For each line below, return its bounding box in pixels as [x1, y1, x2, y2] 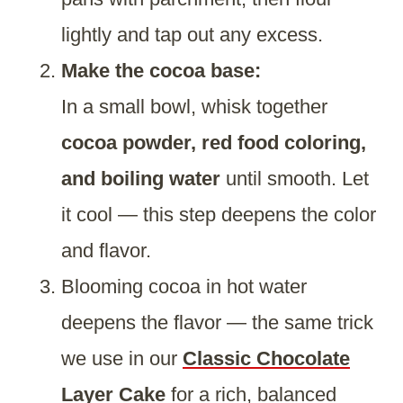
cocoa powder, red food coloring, [61, 131, 366, 155]
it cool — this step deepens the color [61, 203, 376, 227]
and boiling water [61, 167, 220, 191]
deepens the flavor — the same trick [61, 311, 373, 335]
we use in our [61, 347, 183, 371]
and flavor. [61, 239, 151, 263]
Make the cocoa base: [61, 59, 261, 83]
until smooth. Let [220, 167, 369, 191]
